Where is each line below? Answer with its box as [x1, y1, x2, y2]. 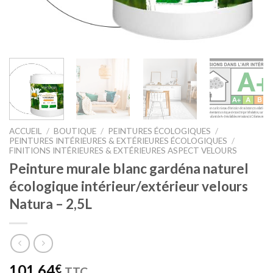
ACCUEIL [9, 126, 42, 136]
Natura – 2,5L [9, 196, 92, 213]
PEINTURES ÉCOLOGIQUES [108, 126, 211, 136]
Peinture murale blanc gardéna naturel [9, 160, 249, 177]
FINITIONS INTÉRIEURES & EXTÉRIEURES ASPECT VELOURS [9, 146, 237, 156]
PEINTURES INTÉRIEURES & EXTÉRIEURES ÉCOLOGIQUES [9, 136, 227, 146]
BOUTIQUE [54, 126, 97, 136]
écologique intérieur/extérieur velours [9, 178, 248, 195]
